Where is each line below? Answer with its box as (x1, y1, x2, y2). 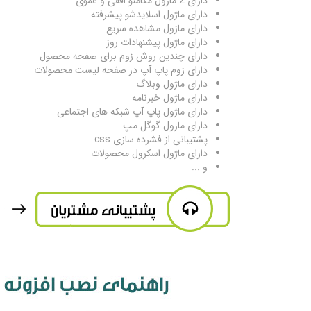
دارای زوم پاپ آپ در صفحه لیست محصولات (34, 62, 208, 78)
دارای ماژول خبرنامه (132, 90, 208, 106)
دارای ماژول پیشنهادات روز (106, 34, 208, 50)
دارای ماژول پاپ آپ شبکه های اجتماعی (57, 103, 208, 119)
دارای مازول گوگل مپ (123, 117, 208, 133)
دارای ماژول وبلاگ (136, 76, 208, 92)
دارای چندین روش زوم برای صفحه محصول (40, 48, 208, 64)
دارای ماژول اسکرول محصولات (91, 145, 208, 161)
